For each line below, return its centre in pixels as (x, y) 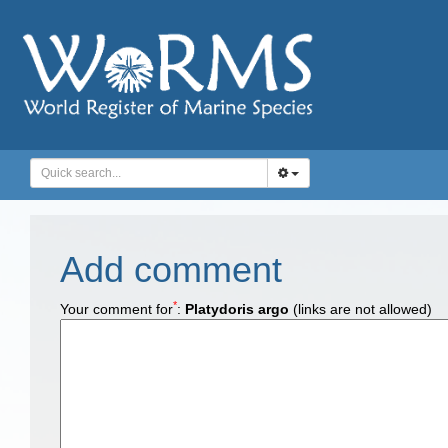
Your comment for (116, 309)
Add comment (171, 269)
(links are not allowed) (360, 309)
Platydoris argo (237, 309)
